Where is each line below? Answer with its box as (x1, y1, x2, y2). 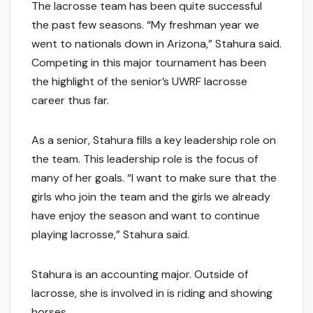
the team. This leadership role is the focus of (31, 152, 258, 167)
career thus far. (31, 93, 109, 108)
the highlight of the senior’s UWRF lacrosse (31, 74, 247, 89)
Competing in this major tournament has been (31, 55, 266, 71)
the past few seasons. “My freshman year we (31, 17, 259, 33)
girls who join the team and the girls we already (31, 189, 270, 205)
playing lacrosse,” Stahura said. (31, 227, 189, 242)
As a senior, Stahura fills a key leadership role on (31, 133, 276, 148)
